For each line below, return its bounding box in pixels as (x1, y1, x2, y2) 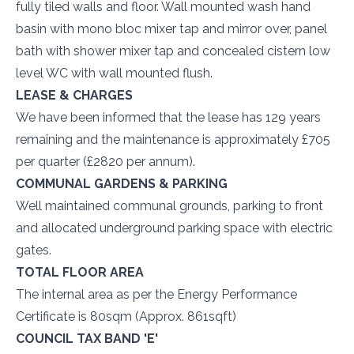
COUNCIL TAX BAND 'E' (16, 330, 158, 346)
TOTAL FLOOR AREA (16, 264, 144, 280)
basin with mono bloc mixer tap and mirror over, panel (16, 21, 327, 36)
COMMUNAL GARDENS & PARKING (16, 175, 228, 191)
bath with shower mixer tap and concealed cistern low (16, 43, 330, 58)
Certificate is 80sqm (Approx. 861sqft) (16, 308, 236, 324)
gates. (16, 242, 51, 258)
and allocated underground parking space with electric (16, 220, 333, 235)
